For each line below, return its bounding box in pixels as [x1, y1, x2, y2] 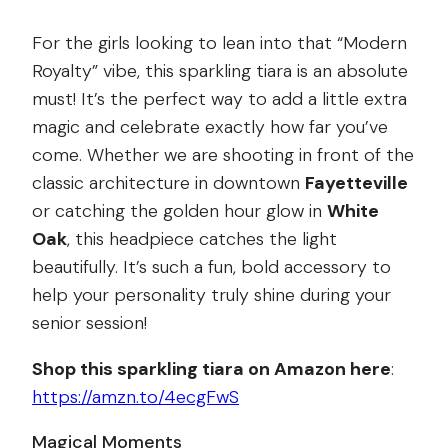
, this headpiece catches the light [67, 226, 337, 251]
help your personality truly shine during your [32, 282, 391, 307]
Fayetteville [305, 170, 408, 195]
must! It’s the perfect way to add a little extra [32, 86, 407, 111]
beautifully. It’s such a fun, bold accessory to [32, 254, 391, 279]
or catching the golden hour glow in [32, 198, 327, 223]
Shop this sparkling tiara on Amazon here [32, 356, 391, 381]
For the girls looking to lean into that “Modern [32, 30, 407, 55]
